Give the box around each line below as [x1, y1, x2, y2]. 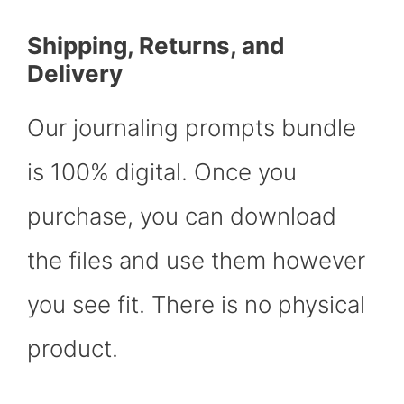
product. [27, 335, 124, 363]
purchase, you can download [27, 202, 336, 231]
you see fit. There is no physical [27, 290, 365, 319]
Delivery [27, 60, 123, 88]
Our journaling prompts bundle [27, 114, 356, 142]
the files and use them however [27, 246, 365, 275]
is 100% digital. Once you [27, 158, 297, 187]
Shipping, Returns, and [27, 32, 285, 60]
